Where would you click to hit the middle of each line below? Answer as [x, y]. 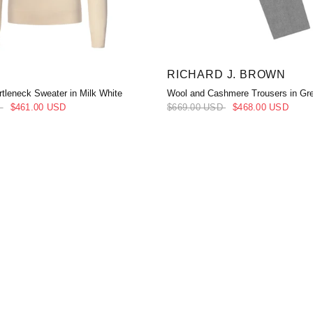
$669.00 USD [197, 107]
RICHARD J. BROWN [227, 74]
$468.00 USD [261, 107]
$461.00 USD [38, 107]
